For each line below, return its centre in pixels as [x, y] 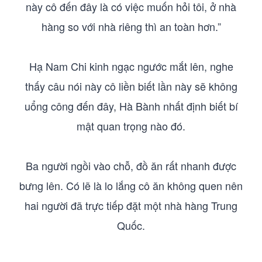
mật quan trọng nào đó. [131, 126]
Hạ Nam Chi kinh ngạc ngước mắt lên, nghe [131, 66]
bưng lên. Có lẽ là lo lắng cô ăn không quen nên [131, 185]
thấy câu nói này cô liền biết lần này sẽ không [131, 86]
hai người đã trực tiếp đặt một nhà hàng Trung [131, 205]
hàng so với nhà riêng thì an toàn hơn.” [131, 26]
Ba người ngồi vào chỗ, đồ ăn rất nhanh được [131, 166]
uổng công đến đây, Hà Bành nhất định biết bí [131, 106]
